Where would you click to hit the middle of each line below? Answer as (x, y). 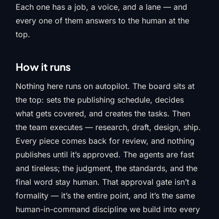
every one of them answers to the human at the (102, 21)
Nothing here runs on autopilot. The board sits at (105, 86)
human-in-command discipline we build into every (108, 209)
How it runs (43, 67)
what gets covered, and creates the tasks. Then (103, 113)
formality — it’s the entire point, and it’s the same (105, 196)
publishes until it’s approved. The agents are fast (105, 154)
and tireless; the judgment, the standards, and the (107, 168)
